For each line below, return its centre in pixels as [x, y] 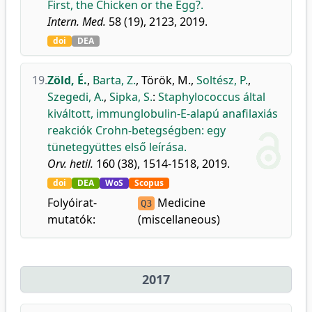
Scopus [149, 183]
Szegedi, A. [76, 97]
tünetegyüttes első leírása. [117, 147]
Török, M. [166, 80]
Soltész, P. [222, 80]
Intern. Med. [77, 22]
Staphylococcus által [212, 97]
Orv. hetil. [70, 164]
